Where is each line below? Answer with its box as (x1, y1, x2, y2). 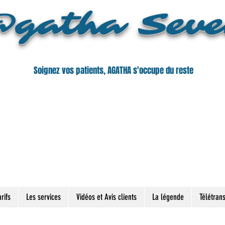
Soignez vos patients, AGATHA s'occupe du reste (34, 64, 193, 77)
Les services (26, 192, 61, 202)
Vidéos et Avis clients (76, 192, 137, 202)
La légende (152, 192, 184, 202)
